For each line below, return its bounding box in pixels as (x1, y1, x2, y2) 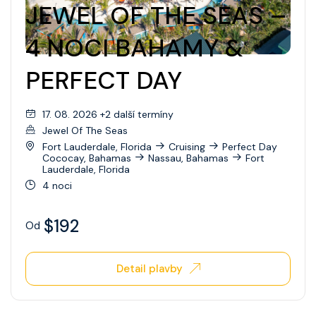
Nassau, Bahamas (148, 151, 229, 164)
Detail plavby (116, 261, 183, 276)
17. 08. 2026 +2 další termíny (42, 107, 174, 121)
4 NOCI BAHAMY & (25, 32, 243, 65)
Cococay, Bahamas (42, 151, 131, 164)
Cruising (169, 140, 205, 153)
